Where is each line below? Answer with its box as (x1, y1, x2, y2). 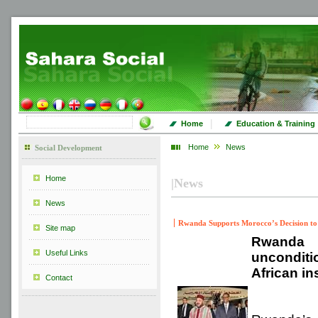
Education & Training (236, 119, 315, 128)
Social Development (35, 143, 102, 152)
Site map (45, 224, 75, 232)
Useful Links (45, 248, 88, 257)
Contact (45, 273, 72, 282)
